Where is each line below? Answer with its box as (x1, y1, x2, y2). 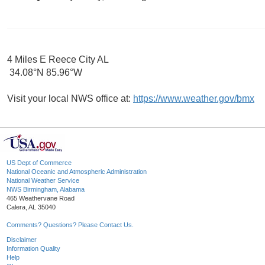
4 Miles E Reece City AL (7, 54, 109, 65)
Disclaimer (7, 236, 37, 244)
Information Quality (7, 245, 60, 253)
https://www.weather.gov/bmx (133, 93, 254, 104)
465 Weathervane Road (7, 195, 75, 202)
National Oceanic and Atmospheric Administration (7, 168, 147, 176)
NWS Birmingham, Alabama (7, 186, 85, 193)
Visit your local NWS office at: (7, 93, 133, 104)
